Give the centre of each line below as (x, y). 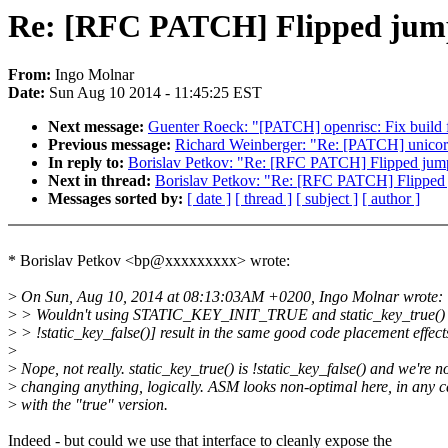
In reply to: (88, 163)
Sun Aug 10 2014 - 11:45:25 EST (155, 93)
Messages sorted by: (117, 199)
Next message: (98, 127)
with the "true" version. (92, 405)
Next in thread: (101, 181)
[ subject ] (327, 199)
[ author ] (391, 199)
